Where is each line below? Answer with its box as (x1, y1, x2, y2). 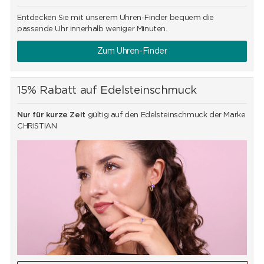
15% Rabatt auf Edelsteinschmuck (16, 84, 197, 96)
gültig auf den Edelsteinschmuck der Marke (85, 111, 246, 119)
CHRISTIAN (16, 122, 57, 130)
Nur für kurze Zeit (16, 111, 85, 119)
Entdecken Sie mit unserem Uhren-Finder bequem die (16, 14, 214, 22)
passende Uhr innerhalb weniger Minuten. (16, 25, 167, 33)
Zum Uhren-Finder (97, 47, 167, 55)
